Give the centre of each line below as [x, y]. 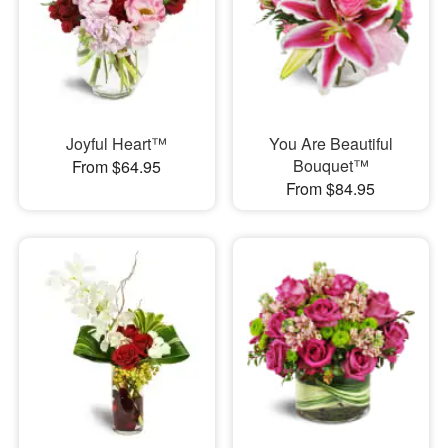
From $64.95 [117, 167]
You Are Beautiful [330, 144]
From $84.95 [331, 189]
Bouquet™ [330, 166]
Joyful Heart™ [117, 144]
